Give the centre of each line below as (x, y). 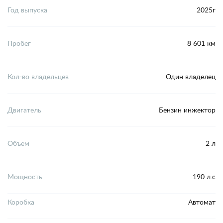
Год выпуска (27, 10)
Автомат (202, 202)
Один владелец (191, 77)
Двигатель (24, 110)
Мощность (25, 177)
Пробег (19, 43)
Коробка (21, 202)
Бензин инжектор (187, 110)
